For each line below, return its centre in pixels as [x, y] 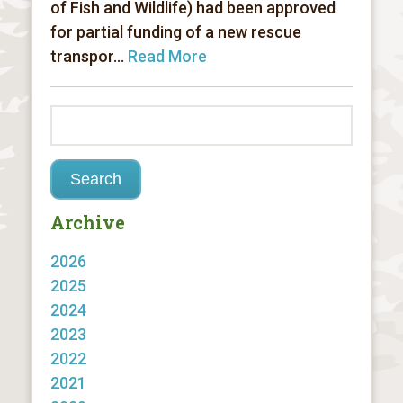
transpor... [89, 56]
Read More [167, 56]
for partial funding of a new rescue [175, 32]
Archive [87, 222]
